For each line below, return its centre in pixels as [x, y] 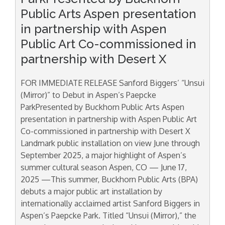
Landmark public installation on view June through [110, 143]
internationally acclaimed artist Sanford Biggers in [110, 204]
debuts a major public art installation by [91, 192]
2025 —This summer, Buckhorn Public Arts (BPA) [109, 180]
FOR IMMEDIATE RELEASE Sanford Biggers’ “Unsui [113, 83]
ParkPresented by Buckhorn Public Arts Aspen [102, 107]
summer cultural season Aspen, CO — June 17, [105, 167]
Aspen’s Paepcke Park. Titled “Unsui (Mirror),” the [108, 216]
